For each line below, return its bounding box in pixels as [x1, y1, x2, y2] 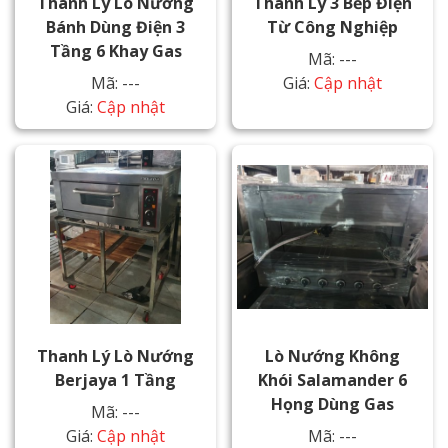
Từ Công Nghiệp [267, 15, 398, 38]
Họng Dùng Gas [271, 392, 394, 415]
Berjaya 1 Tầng [55, 368, 176, 391]
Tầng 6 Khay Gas [49, 39, 182, 62]
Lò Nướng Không [265, 344, 400, 367]
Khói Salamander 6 [258, 368, 407, 391]
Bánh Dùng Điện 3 [46, 15, 185, 38]
